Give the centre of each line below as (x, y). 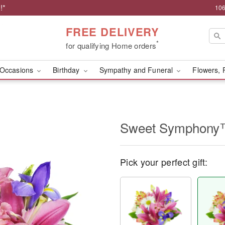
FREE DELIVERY (113, 31)
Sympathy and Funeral (137, 70)
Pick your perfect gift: (164, 162)
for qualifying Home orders (111, 45)
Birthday (67, 70)
